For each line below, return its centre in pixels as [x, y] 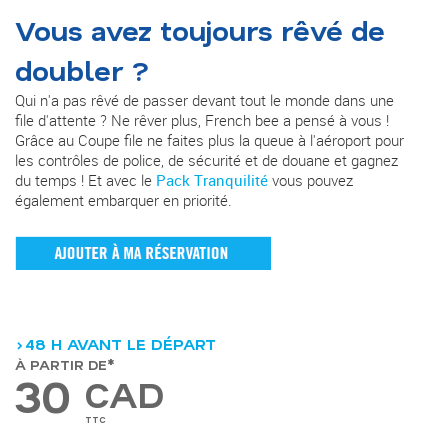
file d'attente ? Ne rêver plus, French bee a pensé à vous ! [202, 119]
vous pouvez [310, 179]
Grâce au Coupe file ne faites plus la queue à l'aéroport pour [209, 139]
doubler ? [82, 69]
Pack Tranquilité [212, 179]
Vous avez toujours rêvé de [200, 29]
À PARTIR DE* [65, 365]
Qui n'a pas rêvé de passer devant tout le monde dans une [204, 99]
